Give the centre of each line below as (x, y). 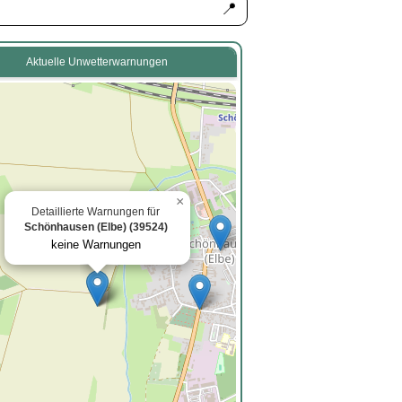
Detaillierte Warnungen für (96, 212)
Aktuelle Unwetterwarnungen (96, 62)
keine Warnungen (96, 245)
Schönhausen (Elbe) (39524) (96, 227)
